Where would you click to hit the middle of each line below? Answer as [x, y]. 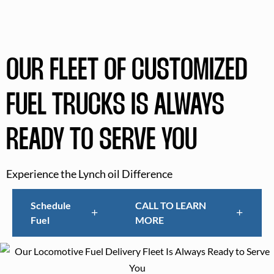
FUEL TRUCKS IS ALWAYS [115, 106]
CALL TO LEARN [171, 205]
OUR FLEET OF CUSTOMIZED [127, 71]
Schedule [51, 205]
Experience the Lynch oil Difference [89, 173]
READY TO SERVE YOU [102, 141]
